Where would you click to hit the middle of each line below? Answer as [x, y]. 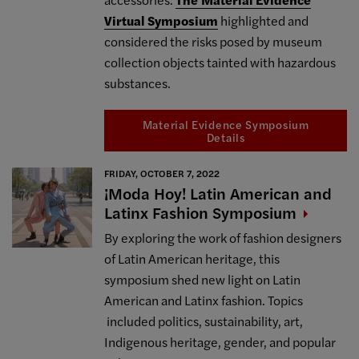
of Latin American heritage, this [192, 258]
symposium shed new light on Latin [203, 279]
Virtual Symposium [161, 21]
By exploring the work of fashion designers [223, 237]
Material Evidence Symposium [226, 124]
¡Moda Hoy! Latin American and [218, 192]
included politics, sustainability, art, [204, 321]
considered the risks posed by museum [214, 42]
